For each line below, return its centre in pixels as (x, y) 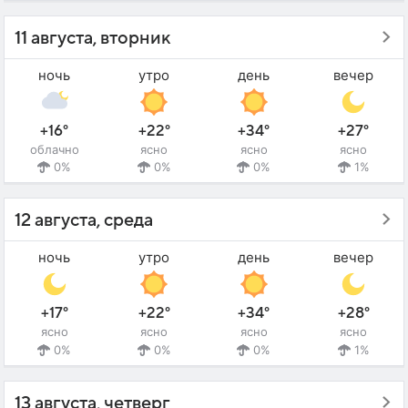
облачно (54, 149)
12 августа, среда (84, 221)
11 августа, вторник (92, 38)
